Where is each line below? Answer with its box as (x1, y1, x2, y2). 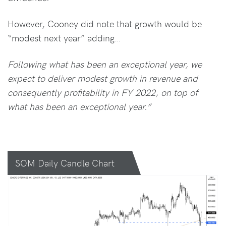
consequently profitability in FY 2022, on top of (8, 86, 198, 98)
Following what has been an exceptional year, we (8, 58, 202, 70)
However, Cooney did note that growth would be (8, 17, 202, 30)
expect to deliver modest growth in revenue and (8, 72, 198, 84)
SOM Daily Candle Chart (15, 156, 115, 169)
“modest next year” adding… (8, 31, 121, 44)
